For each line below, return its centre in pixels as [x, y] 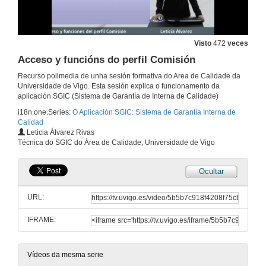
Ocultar [211, 172]
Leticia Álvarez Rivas [60, 133]
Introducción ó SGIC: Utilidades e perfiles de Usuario [236, 232]
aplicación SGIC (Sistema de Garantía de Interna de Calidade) [118, 96]
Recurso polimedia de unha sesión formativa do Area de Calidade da [129, 76]
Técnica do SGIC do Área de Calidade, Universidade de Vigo [116, 143]
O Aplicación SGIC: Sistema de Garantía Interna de [154, 113]
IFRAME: [42, 220]
